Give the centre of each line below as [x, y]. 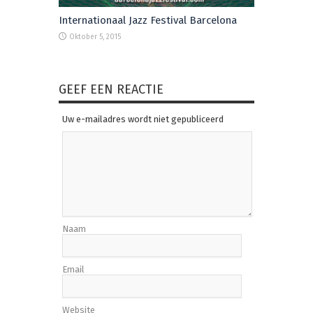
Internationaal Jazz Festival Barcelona [148, 20]
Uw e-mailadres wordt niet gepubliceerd [143, 119]
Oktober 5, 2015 [95, 37]
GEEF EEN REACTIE [111, 89]
